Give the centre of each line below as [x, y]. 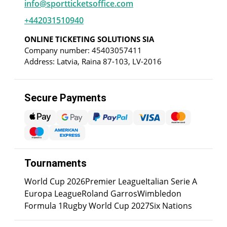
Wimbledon [159, 194]
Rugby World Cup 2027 [106, 206]
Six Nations [171, 206]
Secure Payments [65, 98]
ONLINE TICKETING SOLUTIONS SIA [89, 39]
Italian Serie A [171, 182]
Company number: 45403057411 [83, 50]
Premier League [115, 182]
